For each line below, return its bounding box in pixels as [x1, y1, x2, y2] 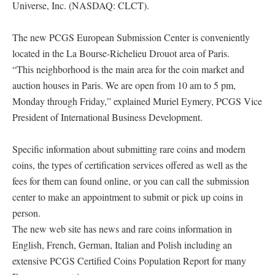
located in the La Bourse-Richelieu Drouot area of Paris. [12, 47, 230, 60]
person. [12, 206, 41, 219]
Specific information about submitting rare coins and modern [12, 142, 246, 155]
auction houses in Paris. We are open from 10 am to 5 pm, [12, 79, 236, 91]
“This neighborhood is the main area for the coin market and [12, 63, 244, 76]
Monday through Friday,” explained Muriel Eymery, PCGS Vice [12, 95, 262, 107]
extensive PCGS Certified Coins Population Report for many [12, 254, 246, 267]
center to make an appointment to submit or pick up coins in [12, 190, 243, 203]
